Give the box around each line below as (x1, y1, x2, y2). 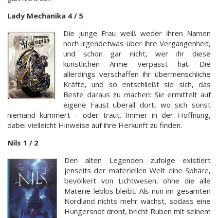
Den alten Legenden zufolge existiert (64, 155, 211, 165)
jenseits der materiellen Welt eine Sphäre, (64, 165, 211, 175)
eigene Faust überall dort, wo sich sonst (63, 99, 211, 109)
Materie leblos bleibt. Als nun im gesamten (64, 185, 211, 196)
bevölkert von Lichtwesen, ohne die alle (64, 175, 211, 185)
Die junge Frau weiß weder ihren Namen (63, 28, 211, 38)
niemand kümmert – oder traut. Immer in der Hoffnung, (7, 109, 211, 120)
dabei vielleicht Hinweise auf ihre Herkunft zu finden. (7, 120, 184, 130)
